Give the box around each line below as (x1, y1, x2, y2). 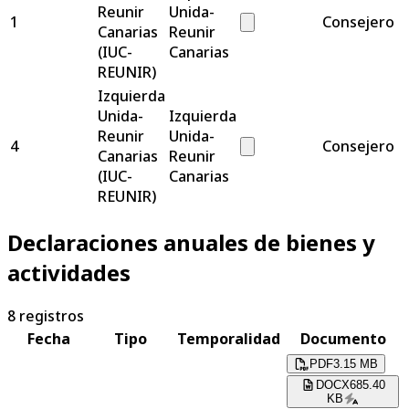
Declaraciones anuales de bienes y (7, 227, 375, 258)
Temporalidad (176, 329, 280, 350)
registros (19, 306, 84, 327)
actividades (7, 257, 131, 288)
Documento (299, 329, 386, 350)
